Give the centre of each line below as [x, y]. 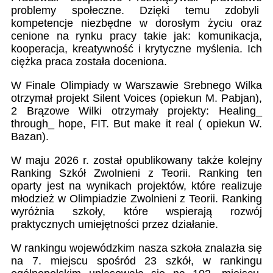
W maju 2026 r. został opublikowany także [117, 161]
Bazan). [30, 137]
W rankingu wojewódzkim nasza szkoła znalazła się [136, 248]
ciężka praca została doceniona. [89, 62]
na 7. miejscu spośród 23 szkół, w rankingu [136, 261]
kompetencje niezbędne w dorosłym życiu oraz [136, 23]
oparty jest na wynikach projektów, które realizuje [136, 186]
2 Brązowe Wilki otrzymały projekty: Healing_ [136, 111]
